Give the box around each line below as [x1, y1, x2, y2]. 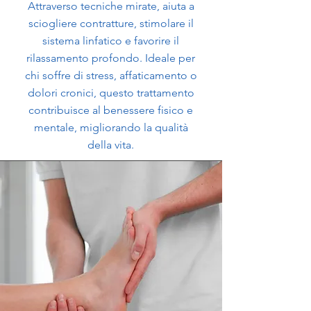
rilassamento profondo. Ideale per [26, 51, 195, 65]
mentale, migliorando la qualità [33, 121, 188, 134]
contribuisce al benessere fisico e [28, 103, 193, 117]
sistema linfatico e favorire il [42, 34, 179, 47]
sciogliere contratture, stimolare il [28, 17, 194, 30]
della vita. [87, 138, 134, 151]
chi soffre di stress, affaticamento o [24, 69, 197, 82]
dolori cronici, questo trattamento [27, 86, 194, 99]
